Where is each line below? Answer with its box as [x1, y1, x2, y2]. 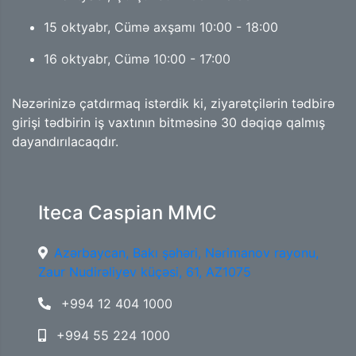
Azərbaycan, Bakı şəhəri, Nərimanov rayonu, [53, 244, 319, 261]
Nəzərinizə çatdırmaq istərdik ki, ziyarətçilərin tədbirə [12, 95, 335, 111]
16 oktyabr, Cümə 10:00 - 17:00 [44, 50, 230, 67]
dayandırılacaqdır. [12, 133, 118, 149]
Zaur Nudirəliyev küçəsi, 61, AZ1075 [37, 263, 251, 280]
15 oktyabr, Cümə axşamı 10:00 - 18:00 [44, 18, 278, 35]
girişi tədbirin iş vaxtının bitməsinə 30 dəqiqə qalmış [12, 114, 325, 130]
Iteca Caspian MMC [37, 200, 217, 224]
